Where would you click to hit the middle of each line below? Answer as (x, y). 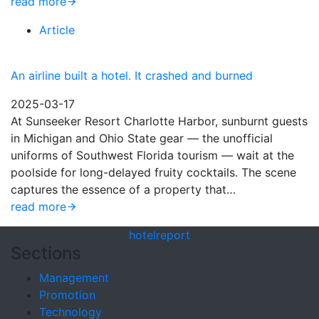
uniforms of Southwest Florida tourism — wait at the (152, 155)
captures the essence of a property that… (123, 189)
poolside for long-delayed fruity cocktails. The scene (153, 172)
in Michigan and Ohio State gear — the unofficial (142, 138)
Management (74, 278)
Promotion (67, 295)
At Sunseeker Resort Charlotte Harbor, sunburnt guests (159, 121)
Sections (46, 253)
